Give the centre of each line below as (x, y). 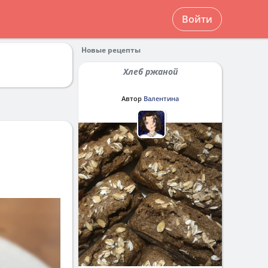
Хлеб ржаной (153, 71)
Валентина (161, 98)
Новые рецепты (111, 50)
